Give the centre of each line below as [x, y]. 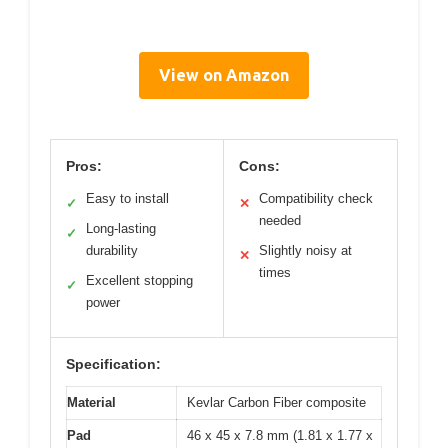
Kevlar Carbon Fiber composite [276, 403]
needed [280, 221]
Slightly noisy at [305, 251]
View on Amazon [224, 75]
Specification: [113, 364]
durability [112, 251]
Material [91, 403]
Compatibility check [316, 199]
